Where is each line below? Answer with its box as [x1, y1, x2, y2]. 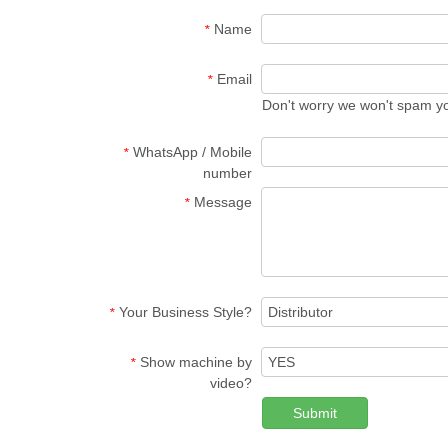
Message [194, 194, 252, 210]
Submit [293, 405, 337, 421]
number [203, 165, 252, 182]
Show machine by [140, 354, 252, 370]
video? [210, 375, 252, 392]
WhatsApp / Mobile [133, 144, 252, 160]
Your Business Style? [119, 304, 252, 320]
